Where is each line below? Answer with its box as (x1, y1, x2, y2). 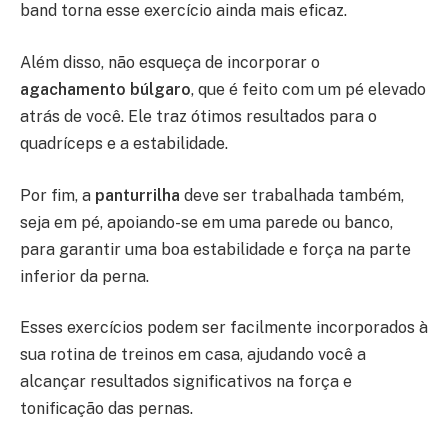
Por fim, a (20, 185, 95, 205)
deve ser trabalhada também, (180, 185, 404, 205)
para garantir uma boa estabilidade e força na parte (20, 239, 411, 259)
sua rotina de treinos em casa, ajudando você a (20, 345, 366, 365)
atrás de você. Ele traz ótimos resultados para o (20, 106, 377, 126)
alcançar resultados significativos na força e (20, 372, 352, 392)
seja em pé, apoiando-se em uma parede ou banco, (20, 212, 393, 232)
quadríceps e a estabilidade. (20, 133, 228, 153)
